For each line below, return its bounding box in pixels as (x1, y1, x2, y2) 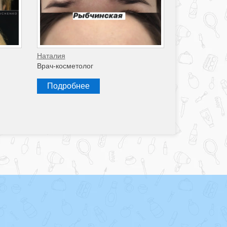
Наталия (36, 52, 65, 60)
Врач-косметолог (36, 62, 93, 70)
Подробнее (47, 82, 90, 91)
